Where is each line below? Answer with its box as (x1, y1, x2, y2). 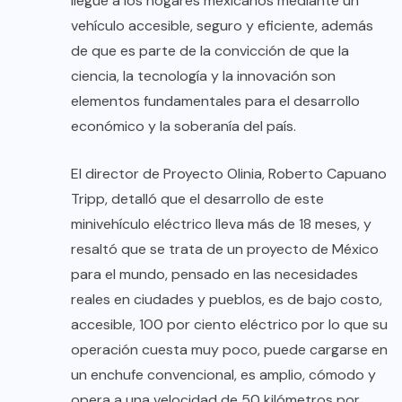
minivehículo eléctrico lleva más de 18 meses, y (71, 214, 371, 234)
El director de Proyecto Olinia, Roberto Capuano (71, 164, 387, 184)
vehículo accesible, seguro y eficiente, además (71, 16, 373, 36)
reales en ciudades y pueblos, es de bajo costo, (71, 290, 382, 310)
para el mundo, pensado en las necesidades (71, 265, 358, 284)
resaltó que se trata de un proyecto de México (71, 240, 379, 259)
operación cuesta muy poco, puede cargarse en (71, 340, 388, 360)
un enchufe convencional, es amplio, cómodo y (71, 365, 376, 385)
